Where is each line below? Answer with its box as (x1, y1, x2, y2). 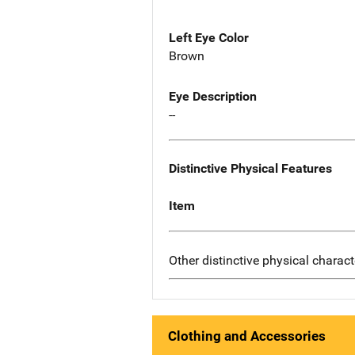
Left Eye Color (169, 30, 249, 46)
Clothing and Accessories (168, 328, 326, 345)
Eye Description (169, 89, 257, 105)
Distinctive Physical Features (169, 161, 332, 177)
